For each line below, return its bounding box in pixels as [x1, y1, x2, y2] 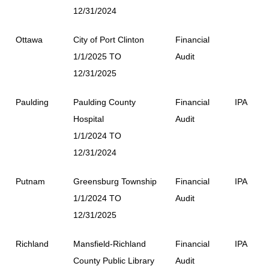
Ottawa [16, 34, 43, 44]
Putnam [16, 176, 45, 186]
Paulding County [73, 97, 136, 107]
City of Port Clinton [73, 34, 144, 44]
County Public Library [73, 255, 154, 265]
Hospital [73, 113, 104, 124]
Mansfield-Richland [73, 238, 146, 249]
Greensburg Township [73, 176, 157, 186]
